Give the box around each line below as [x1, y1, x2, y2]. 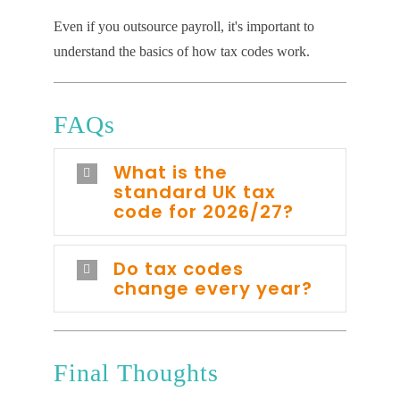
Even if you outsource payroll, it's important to [53, 19, 314, 34]
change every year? [112, 276, 312, 301]
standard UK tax [112, 179, 276, 204]
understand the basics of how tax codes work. [53, 44, 310, 59]
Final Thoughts [53, 359, 219, 387]
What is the [112, 160, 228, 185]
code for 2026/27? [112, 199, 294, 224]
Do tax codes [112, 256, 244, 281]
